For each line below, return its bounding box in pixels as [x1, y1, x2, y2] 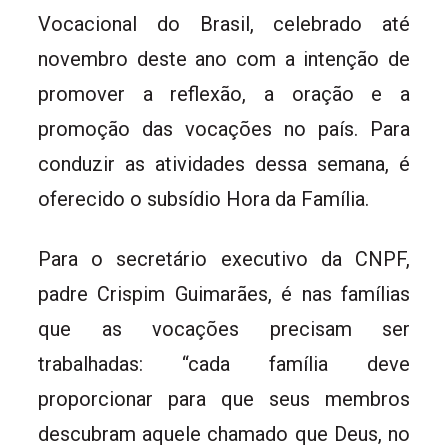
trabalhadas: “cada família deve [38, 351, 410, 376]
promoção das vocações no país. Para [38, 116, 410, 141]
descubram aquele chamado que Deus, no [38, 421, 410, 446]
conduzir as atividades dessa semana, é [38, 151, 410, 176]
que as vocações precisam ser [38, 316, 410, 341]
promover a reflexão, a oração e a [38, 81, 410, 106]
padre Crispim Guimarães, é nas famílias [38, 281, 410, 306]
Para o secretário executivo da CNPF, [38, 246, 410, 271]
